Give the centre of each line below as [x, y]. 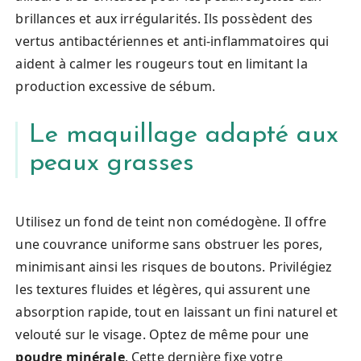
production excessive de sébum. [115, 87]
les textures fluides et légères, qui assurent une [163, 290]
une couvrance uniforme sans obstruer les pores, [169, 245]
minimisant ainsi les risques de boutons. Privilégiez [174, 267]
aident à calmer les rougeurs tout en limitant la [162, 64]
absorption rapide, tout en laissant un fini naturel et [177, 312]
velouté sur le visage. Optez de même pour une [162, 335]
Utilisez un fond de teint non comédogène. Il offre [171, 222]
